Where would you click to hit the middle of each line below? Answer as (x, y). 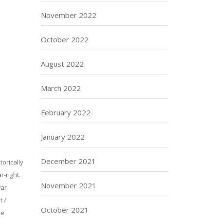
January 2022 (63, 137)
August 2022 (62, 64)
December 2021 (68, 161)
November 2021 (68, 185)
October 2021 (64, 210)
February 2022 (65, 112)
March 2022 (61, 88)
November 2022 (68, 15)
